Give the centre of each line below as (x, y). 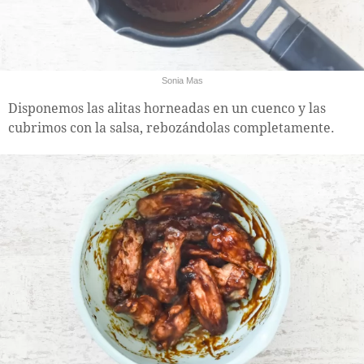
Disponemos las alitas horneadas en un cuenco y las (167, 108)
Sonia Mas (182, 80)
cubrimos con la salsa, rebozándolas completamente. (171, 128)
